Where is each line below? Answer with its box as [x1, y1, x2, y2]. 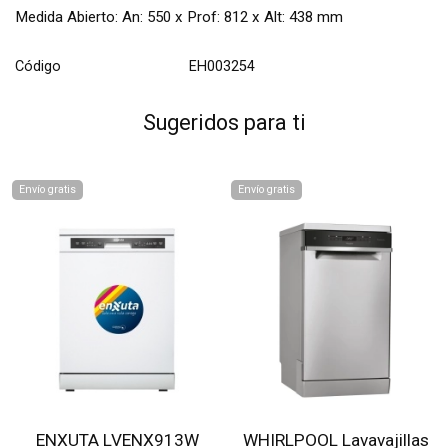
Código [15, 58, 61, 75]
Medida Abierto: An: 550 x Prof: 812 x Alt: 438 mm [15, 8, 343, 26]
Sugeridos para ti [142, 110, 306, 135]
